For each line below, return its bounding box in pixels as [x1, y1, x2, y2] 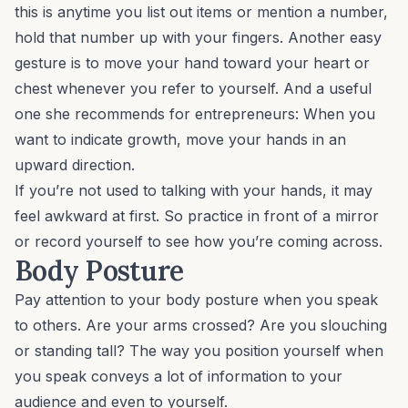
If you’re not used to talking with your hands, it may [15, 181, 372, 200]
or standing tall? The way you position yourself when [15, 342, 383, 361]
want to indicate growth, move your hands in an [15, 130, 346, 149]
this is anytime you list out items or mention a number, [15, 3, 388, 22]
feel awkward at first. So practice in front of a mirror [15, 207, 379, 226]
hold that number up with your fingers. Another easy [15, 28, 382, 47]
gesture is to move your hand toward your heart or [15, 54, 370, 73]
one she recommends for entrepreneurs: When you [15, 105, 375, 124]
